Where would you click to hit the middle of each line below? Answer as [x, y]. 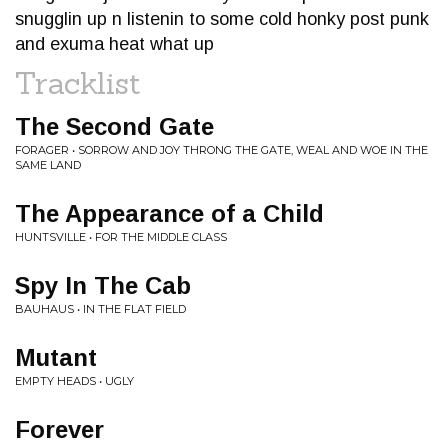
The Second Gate [114, 126]
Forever [59, 429]
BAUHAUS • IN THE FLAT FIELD [100, 309]
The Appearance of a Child [169, 213]
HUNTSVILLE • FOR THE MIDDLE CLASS [121, 237]
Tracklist [78, 83]
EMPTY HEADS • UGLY [74, 381]
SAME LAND [48, 165]
